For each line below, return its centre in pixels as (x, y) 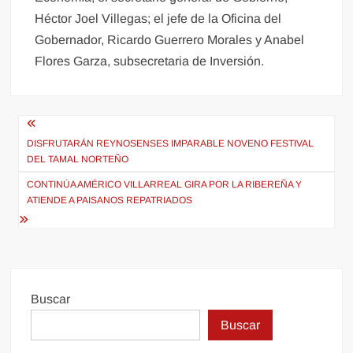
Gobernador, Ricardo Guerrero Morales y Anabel (170, 40)
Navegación (72, 127)
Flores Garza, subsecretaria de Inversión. (150, 61)
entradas (56, 179)
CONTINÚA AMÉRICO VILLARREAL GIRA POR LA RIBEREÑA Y (165, 184)
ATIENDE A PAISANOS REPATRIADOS (110, 200)
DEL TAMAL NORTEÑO (78, 159)
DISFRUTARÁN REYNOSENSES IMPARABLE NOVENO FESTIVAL (171, 143)
